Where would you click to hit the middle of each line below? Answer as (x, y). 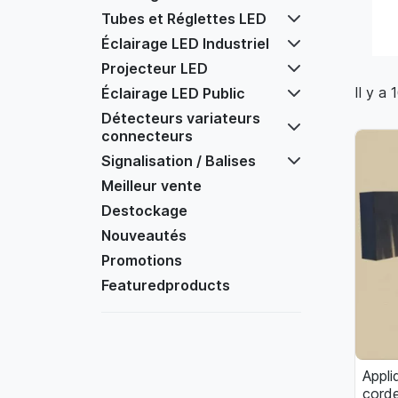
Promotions (142, 260)
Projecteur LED (155, 68)
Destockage (144, 211)
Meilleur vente (151, 186)
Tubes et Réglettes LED (184, 19)
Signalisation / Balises (179, 161)
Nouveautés (144, 235)
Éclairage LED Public (173, 93)
